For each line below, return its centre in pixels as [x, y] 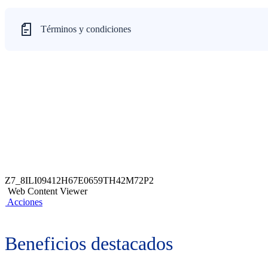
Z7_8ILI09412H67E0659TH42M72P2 [79, 180]
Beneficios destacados [89, 243]
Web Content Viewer [48, 191]
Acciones [25, 202]
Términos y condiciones [86, 29]
